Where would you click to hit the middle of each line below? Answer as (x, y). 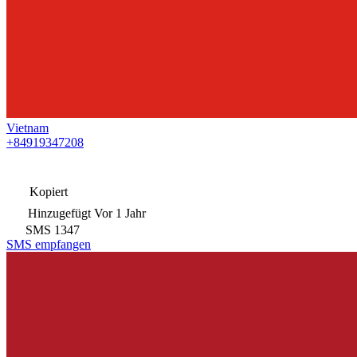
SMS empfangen (49, 244)
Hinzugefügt (59, 213)
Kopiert (47, 191)
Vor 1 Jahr (120, 213)
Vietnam (27, 127)
